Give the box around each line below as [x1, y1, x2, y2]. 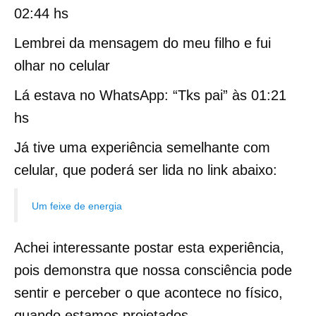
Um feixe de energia [32, 200, 122, 212]
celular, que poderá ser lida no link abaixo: [14, 162, 277, 178]
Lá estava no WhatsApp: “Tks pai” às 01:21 [14, 87, 286, 103]
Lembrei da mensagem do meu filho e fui [14, 35, 271, 51]
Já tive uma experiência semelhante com [14, 140, 270, 155]
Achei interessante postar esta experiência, [14, 240, 284, 255]
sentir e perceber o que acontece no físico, [14, 285, 283, 300]
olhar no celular [14, 58, 110, 73]
